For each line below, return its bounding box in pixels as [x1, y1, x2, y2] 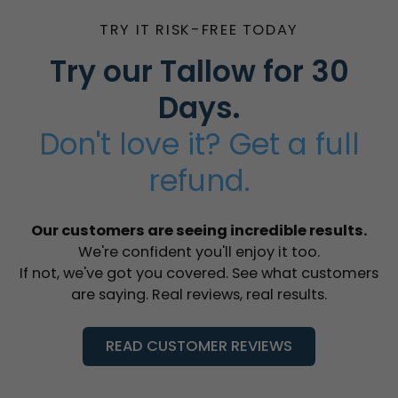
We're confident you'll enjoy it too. [78, 242, 320, 263]
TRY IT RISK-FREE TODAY [99, 20, 299, 41]
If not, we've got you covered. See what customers [20, 263, 378, 284]
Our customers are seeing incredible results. [31, 220, 367, 242]
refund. [148, 160, 250, 203]
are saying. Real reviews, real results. [71, 284, 327, 306]
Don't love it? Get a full [38, 123, 360, 166]
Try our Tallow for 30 [49, 51, 349, 93]
